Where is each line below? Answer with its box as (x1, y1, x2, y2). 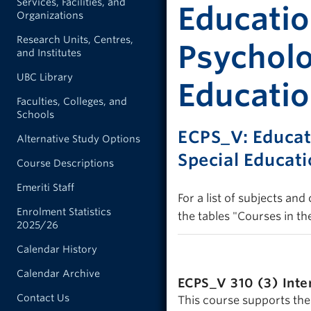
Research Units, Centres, (17, 34, 133, 45)
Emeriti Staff (17, 182, 74, 193)
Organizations (17, 10, 83, 21)
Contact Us (17, 292, 69, 303)
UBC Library (17, 72, 73, 83)
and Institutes (17, 47, 81, 58)
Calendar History (17, 244, 97, 255)
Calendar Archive (17, 268, 100, 279)
